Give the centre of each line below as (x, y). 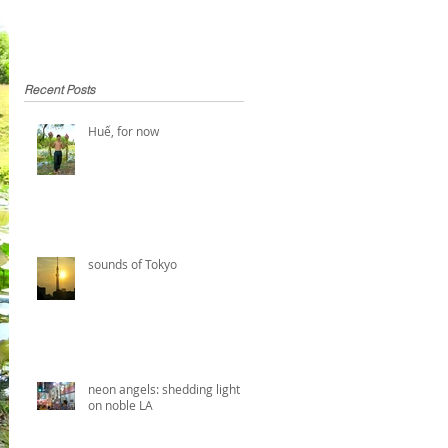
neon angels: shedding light (164, 388)
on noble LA (120, 404)
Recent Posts (59, 89)
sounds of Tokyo (132, 263)
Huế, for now (123, 130)
